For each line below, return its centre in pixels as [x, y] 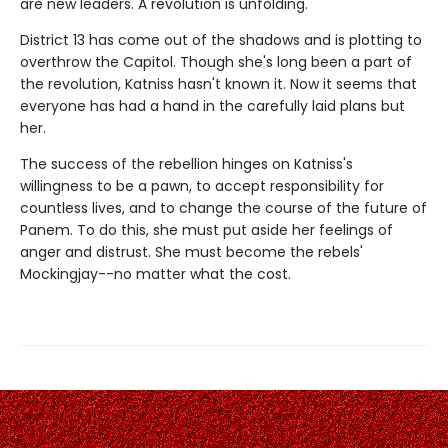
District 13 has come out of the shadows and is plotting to [221, 39]
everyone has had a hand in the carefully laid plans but [212, 105]
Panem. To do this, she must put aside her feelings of [206, 229]
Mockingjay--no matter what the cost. [155, 273]
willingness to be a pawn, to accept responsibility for [202, 185]
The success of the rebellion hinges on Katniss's [186, 163]
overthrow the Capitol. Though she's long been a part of [216, 61]
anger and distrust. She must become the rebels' [191, 251]
